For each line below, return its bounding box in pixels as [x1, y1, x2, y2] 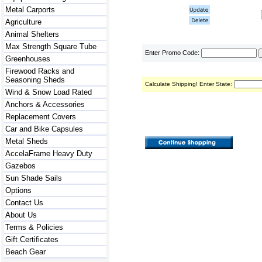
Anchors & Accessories [5, 100, 85, 109]
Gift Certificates [5, 235, 58, 244]
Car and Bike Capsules [5, 125, 83, 133]
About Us [5, 211, 37, 219]
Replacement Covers [5, 112, 76, 121]
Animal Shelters [5, 30, 59, 39]
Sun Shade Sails [5, 174, 62, 182]
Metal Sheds [5, 137, 48, 146]
